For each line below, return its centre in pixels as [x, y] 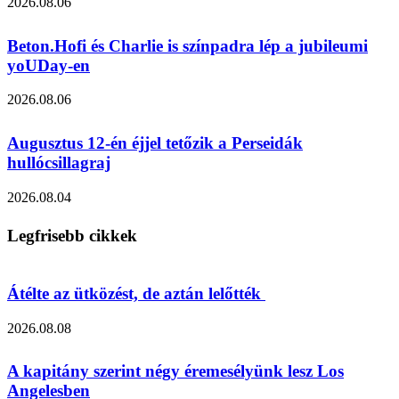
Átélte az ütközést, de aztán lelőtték [136, 293]
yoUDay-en [49, 65]
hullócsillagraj [59, 163]
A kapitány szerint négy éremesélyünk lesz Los [175, 371]
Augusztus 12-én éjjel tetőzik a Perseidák [155, 143]
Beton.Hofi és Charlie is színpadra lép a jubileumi [187, 45]
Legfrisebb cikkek [72, 236]
